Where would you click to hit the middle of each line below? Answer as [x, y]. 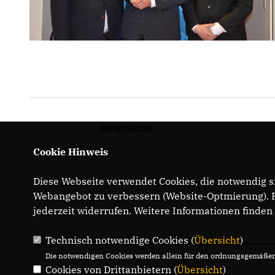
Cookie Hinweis [70, 152]
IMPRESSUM [125, 129]
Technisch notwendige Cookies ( [119, 240]
